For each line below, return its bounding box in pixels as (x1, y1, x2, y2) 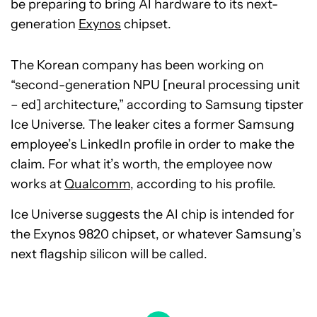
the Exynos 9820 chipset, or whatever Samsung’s (11, 226, 301, 242)
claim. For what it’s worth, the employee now (11, 156, 272, 172)
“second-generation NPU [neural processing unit (11, 76, 300, 93)
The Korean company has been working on (11, 57, 264, 73)
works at (11, 175, 64, 192)
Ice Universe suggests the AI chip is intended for (11, 206, 294, 222)
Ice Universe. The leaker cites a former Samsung (11, 116, 294, 132)
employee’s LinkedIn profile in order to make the (11, 136, 294, 152)
